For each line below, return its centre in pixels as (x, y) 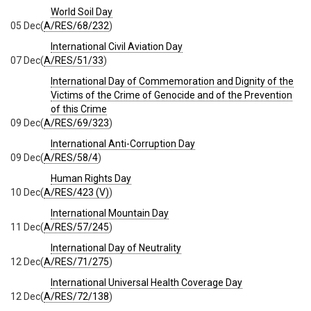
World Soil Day (82, 11)
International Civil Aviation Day (117, 46)
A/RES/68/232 (76, 25)
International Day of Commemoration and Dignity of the (172, 81)
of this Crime (79, 109)
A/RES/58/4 (71, 157)
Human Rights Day (91, 178)
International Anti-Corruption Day (123, 143)
